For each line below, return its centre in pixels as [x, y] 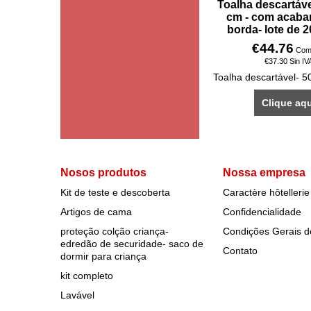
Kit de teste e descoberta [115, 192]
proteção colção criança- [115, 231]
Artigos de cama [96, 212]
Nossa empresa [264, 173]
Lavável [77, 295]
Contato [240, 251]
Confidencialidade [262, 212]
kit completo [87, 276]
